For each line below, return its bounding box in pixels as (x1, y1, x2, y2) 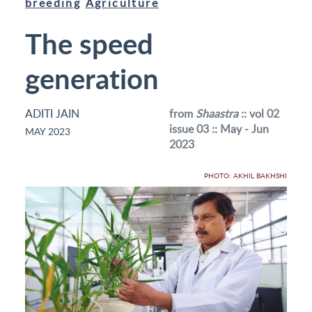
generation (25, 58, 159, 97)
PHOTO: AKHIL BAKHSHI (204, 170, 287, 180)
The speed (25, 23, 153, 63)
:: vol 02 (237, 105, 279, 121)
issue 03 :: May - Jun (169, 120, 269, 136)
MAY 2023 (25, 124, 70, 138)
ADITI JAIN (25, 105, 79, 121)
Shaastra (195, 105, 238, 121)
